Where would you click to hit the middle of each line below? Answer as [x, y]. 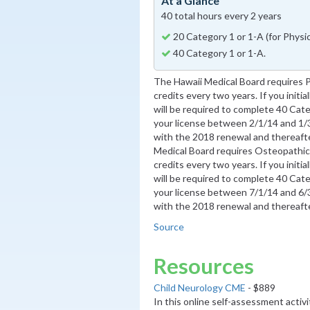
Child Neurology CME [200, 287]
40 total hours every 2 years [221, 15]
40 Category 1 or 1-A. [218, 53]
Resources [204, 266]
